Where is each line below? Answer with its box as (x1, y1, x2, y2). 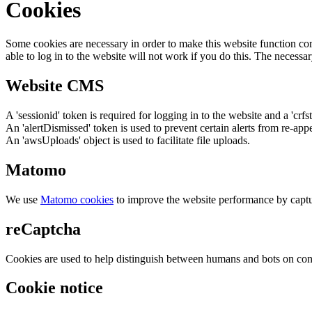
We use (6, 193, 40, 205)
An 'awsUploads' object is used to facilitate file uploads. (6, 134, 250, 146)
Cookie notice (6, 279, 103, 297)
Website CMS (6, 77, 104, 95)
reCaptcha (6, 219, 81, 238)
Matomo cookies (40, 193, 114, 205)
